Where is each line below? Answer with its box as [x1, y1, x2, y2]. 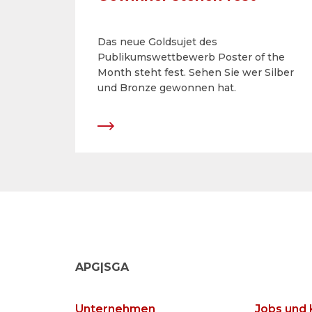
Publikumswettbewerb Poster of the [97, 51, 285, 63]
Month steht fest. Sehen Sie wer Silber [97, 66, 294, 79]
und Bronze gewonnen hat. [97, 81, 236, 94]
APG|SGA [75, 260, 129, 274]
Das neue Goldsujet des [97, 36, 217, 48]
